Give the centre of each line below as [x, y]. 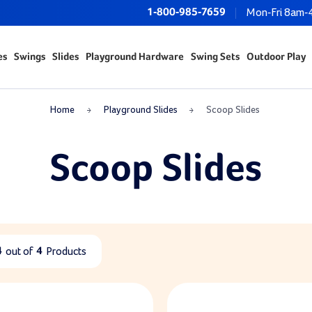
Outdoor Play [276, 57]
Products [66, 251]
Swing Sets [215, 57]
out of [19, 251]
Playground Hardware [134, 57]
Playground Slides [140, 110]
